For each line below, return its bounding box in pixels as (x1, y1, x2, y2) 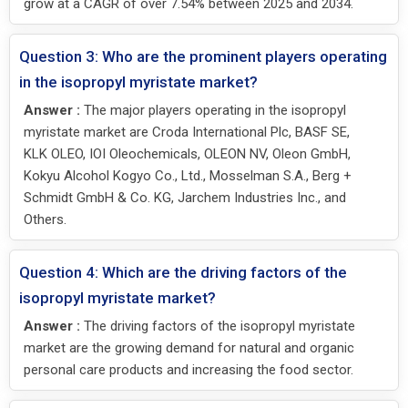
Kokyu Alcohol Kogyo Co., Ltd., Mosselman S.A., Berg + (24, 167, 352, 184)
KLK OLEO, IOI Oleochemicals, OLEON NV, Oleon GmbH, (24, 145, 351, 162)
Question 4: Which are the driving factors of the (19, 262, 347, 281)
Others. (24, 210, 66, 228)
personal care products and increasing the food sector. (24, 361, 353, 378)
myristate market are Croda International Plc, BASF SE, (24, 123, 350, 140)
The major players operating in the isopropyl (80, 101, 346, 118)
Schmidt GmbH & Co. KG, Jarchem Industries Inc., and (24, 189, 346, 206)
